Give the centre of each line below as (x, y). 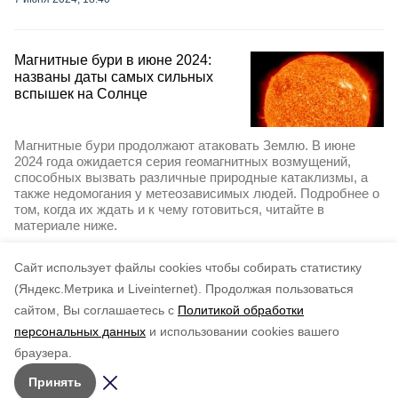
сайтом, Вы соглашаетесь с (94, 310)
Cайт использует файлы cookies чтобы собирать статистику (188, 267)
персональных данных (80, 331)
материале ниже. (66, 225)
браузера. (43, 353)
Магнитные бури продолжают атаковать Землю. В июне (185, 145)
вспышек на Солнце (81, 94)
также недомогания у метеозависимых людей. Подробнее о (197, 193)
